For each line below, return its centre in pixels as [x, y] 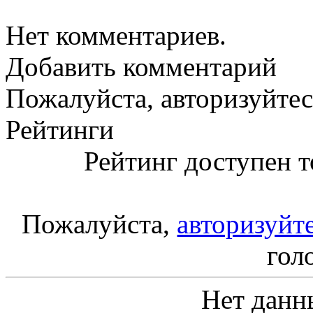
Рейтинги [60, 129]
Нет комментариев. [116, 35]
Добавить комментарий [141, 66]
